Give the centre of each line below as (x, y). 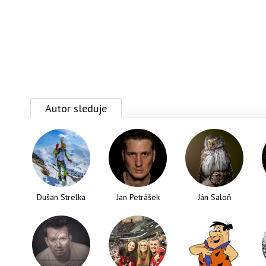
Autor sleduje (76, 108)
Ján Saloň (214, 197)
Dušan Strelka (61, 197)
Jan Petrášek (138, 197)
